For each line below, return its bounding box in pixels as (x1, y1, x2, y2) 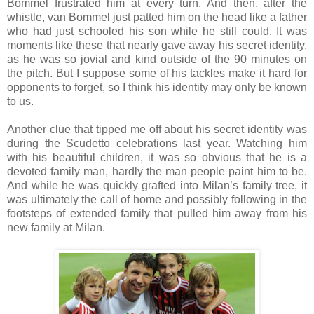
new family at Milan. (7, 221, 105, 233)
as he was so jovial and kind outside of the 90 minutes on (7, 53, 307, 65)
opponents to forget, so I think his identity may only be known (7, 81, 307, 93)
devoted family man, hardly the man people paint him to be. (7, 165, 307, 177)
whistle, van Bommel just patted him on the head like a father (7, 11, 307, 23)
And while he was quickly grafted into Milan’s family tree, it (7, 179, 307, 191)
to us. (7, 95, 34, 107)
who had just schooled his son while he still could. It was (7, 25, 307, 37)
